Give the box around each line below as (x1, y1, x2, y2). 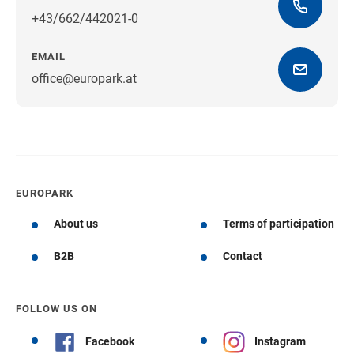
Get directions (151, 75, 222, 88)
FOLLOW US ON (16, 302, 97, 314)
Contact (223, 249, 262, 262)
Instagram (254, 335, 306, 348)
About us (54, 217, 98, 230)
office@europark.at (32, 70, 137, 86)
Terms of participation (223, 217, 334, 230)
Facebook (85, 335, 134, 348)
